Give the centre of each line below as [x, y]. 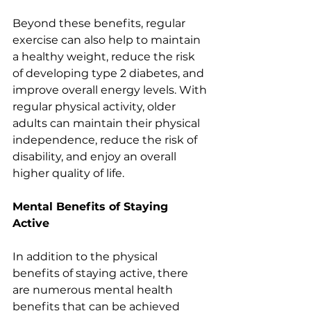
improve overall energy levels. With [111, 90]
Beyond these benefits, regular [100, 23]
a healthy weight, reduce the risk [105, 57]
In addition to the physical [86, 257]
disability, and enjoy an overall [96, 157]
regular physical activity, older [95, 107]
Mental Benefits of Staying [92, 207]
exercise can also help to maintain [108, 40]
